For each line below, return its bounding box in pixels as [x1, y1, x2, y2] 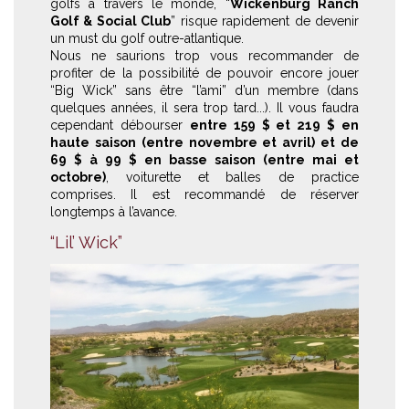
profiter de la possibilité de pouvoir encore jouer [50, 65, 359, 80]
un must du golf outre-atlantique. [50, 30, 244, 46]
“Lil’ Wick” [50, 232, 122, 252]
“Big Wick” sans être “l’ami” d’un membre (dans [50, 82, 359, 98]
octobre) [50, 169, 106, 184]
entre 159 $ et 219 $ [189, 117, 341, 132]
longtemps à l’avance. [50, 204, 177, 219]
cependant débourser [50, 117, 190, 132]
